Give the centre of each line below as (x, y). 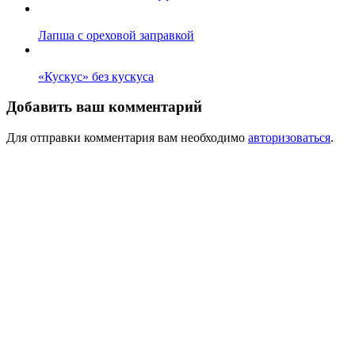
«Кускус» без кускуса (96, 76)
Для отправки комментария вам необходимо (127, 137)
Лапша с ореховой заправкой (116, 35)
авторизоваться (289, 137)
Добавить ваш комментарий (104, 107)
